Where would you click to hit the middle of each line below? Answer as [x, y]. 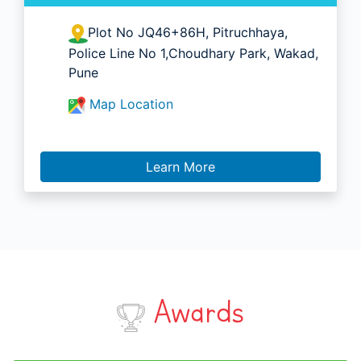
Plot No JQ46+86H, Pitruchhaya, [188, 33]
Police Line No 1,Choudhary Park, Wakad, [193, 53]
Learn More [180, 166]
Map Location [131, 104]
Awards [195, 311]
